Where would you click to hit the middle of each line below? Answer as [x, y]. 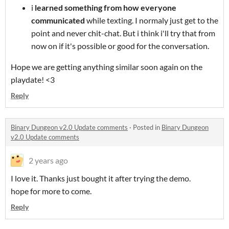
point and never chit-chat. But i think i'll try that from [123, 33]
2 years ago [48, 160]
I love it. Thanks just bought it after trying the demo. [101, 178]
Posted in [147, 127]
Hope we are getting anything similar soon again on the [107, 67]
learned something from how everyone [105, 7]
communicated [58, 20]
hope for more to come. [52, 191]
